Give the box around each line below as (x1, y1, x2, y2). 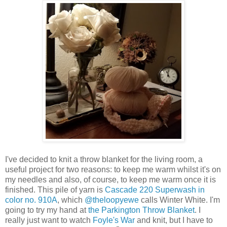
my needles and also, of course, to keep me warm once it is (5, 175, 216, 184)
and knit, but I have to (135, 215, 213, 224)
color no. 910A (5, 195, 57, 204)
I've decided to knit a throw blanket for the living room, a (5, 155, 203, 164)
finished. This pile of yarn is (5, 185, 105, 194)
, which (57, 195, 85, 204)
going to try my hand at (5, 205, 88, 214)
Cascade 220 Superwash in (105, 185, 205, 194)
